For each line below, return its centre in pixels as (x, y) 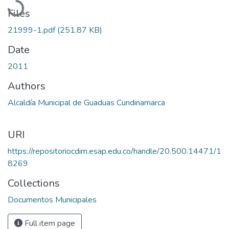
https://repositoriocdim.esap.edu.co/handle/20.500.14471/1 (114, 151)
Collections (34, 183)
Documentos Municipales (52, 200)
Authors (27, 86)
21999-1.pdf (32, 30)
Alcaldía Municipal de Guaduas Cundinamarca (86, 102)
